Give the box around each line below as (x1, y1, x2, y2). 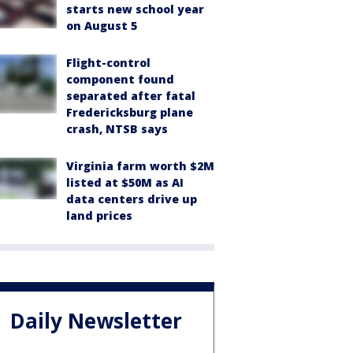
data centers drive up (66, 191, 197, 206)
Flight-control (66, 55, 150, 70)
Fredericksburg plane (66, 105, 193, 120)
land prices (66, 208, 132, 223)
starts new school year (66, 2, 204, 17)
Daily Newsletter (10, 307, 182, 336)
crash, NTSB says (66, 121, 168, 136)
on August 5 (66, 18, 137, 33)
